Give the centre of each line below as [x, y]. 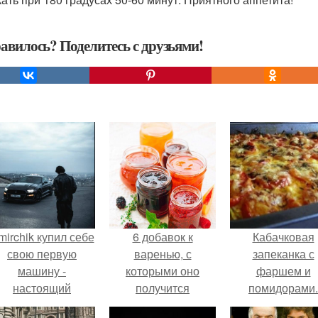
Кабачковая [283, 237]
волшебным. [163, 305]
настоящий [42, 288]
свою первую [42, 254]
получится [163, 288]
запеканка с [283, 254]
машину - [42, 271]
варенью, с [163, 254]
